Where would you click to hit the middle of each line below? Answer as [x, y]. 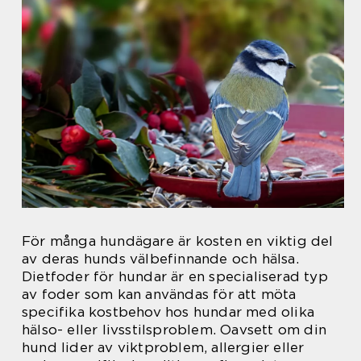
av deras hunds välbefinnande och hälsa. [160, 259]
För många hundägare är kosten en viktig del [178, 241]
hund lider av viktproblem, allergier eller [163, 348]
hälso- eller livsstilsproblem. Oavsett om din [174, 330]
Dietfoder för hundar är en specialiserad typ [175, 277]
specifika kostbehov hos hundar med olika [168, 312]
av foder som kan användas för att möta [159, 295]
